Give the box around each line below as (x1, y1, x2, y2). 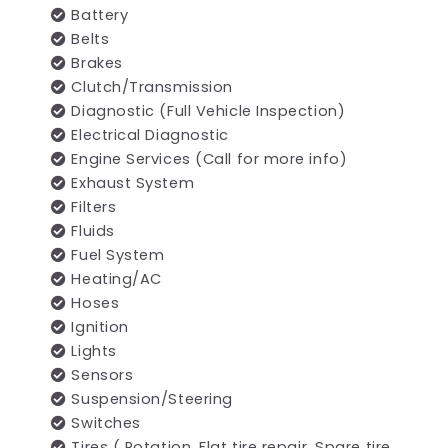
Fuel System (66, 245, 165, 266)
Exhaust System (66, 173, 195, 194)
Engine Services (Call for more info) (66, 149, 348, 170)
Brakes (66, 53, 123, 74)
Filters (66, 197, 117, 218)
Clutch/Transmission (66, 77, 233, 98)
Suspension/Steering (66, 389, 233, 410)
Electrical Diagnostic (66, 125, 229, 146)
